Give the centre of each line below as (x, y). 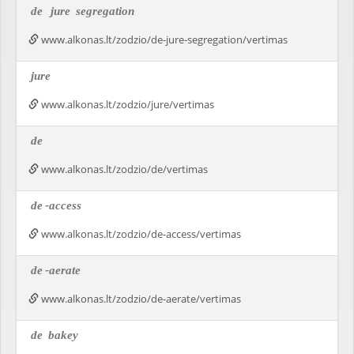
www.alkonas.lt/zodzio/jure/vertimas (126, 104)
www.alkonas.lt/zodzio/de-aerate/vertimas (140, 299)
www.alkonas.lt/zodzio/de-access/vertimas (140, 234)
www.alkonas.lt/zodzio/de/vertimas (123, 169)
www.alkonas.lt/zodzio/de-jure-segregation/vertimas (163, 40)
